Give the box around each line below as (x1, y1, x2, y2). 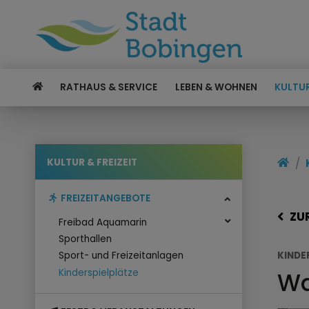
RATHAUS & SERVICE (60, 81, 158, 94)
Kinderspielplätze (59, 266, 139, 279)
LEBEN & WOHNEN (175, 81, 257, 94)
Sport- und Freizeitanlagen (59, 249, 184, 263)
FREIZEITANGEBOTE (59, 191, 151, 205)
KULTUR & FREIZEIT (47, 156, 138, 170)
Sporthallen (59, 232, 112, 246)
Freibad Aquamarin (59, 216, 148, 230)
